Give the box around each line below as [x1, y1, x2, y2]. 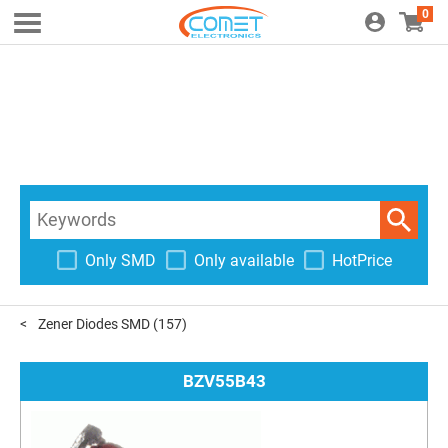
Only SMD [84, 250, 156, 270]
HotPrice [331, 250, 392, 270]
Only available [193, 250, 294, 270]
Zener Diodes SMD [38, 316, 151, 332]
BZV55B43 [182, 371, 266, 391]
